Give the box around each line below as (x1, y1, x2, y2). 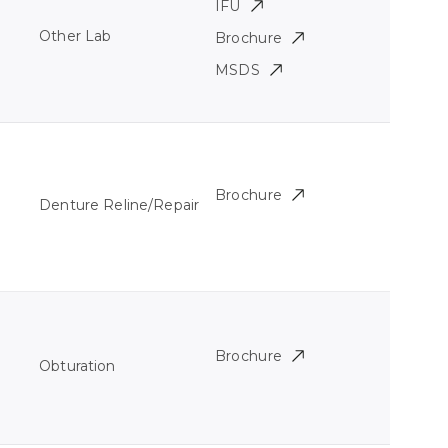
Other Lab (39, 27, 112, 46)
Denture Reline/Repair (39, 196, 200, 215)
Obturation (39, 357, 116, 376)
